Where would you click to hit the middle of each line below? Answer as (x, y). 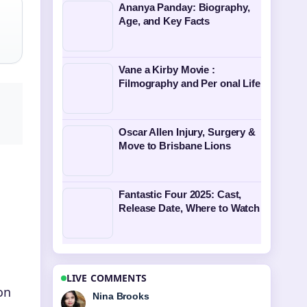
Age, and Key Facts (164, 21)
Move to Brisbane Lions (175, 146)
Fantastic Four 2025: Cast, (180, 194)
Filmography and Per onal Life (190, 83)
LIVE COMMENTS (107, 278)
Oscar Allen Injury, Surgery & (187, 132)
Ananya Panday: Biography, (184, 7)
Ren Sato (114, 296)
